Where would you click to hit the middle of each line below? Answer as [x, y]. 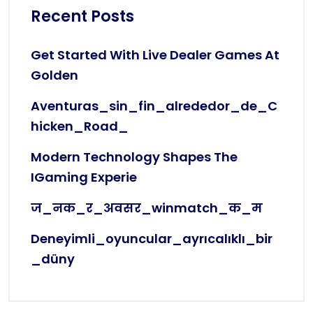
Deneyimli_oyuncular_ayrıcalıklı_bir [152, 239]
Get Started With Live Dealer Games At [155, 55]
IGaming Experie [84, 177]
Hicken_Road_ [80, 126]
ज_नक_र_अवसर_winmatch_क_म [147, 208]
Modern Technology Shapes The [134, 157]
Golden [54, 75]
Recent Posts [82, 16]
